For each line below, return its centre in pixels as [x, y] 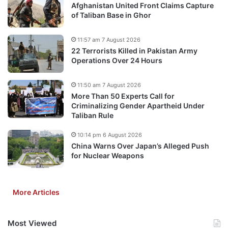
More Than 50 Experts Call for [123, 96]
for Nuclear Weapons [108, 155]
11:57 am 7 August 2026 [109, 39]
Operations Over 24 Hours [117, 60]
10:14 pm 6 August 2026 [110, 135]
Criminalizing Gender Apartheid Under [138, 105]
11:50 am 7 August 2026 [109, 85]
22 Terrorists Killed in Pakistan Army [134, 50]
